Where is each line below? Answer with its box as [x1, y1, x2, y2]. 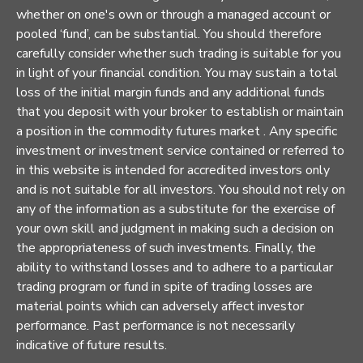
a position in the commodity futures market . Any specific [16, 122, 337, 140]
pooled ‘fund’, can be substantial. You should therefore [16, 24, 322, 43]
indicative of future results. [16, 335, 170, 354]
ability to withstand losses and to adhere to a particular [16, 258, 333, 276]
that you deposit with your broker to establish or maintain [16, 102, 344, 121]
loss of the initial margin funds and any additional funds [16, 83, 325, 101]
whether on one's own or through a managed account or [16, 5, 331, 23]
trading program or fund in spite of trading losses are [16, 277, 313, 296]
